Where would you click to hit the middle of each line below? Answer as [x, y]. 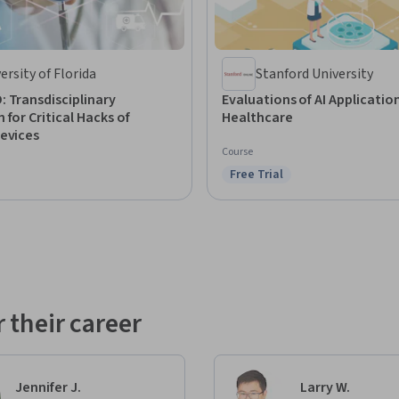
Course [237, 152]
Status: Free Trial [281, 184]
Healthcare [257, 118]
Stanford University [314, 74]
